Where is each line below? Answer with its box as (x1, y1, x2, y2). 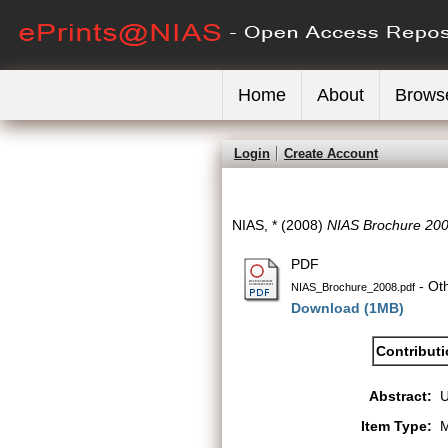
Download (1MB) (291, 300, 404, 316)
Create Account (284, 146, 378, 161)
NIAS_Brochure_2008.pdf (291, 281, 415, 293)
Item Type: (361, 418, 432, 434)
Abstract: (369, 388, 432, 404)
